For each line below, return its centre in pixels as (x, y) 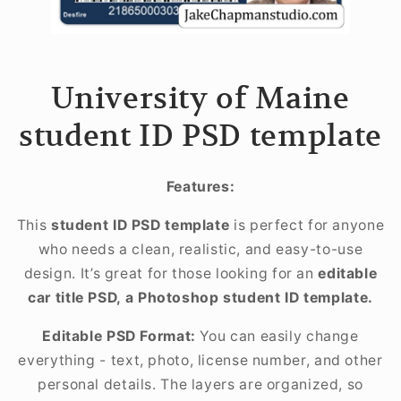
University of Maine (200, 98)
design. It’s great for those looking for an (171, 273)
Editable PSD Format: (119, 336)
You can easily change (277, 336)
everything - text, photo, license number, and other (200, 360)
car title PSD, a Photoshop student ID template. (200, 297)
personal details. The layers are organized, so (200, 384)
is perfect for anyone (307, 225)
